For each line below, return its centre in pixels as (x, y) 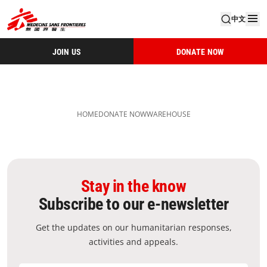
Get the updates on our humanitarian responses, (133, 227)
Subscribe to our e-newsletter (133, 204)
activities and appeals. (133, 242)
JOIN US (67, 52)
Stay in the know (133, 186)
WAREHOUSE (168, 114)
